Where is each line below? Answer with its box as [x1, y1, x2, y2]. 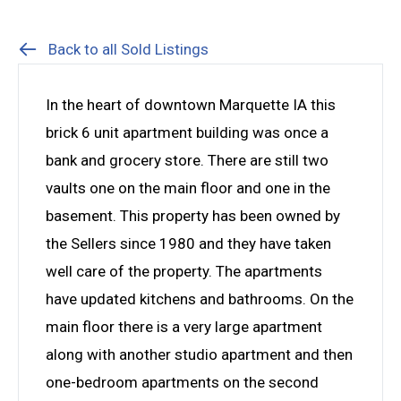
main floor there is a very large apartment [46, 317, 322, 336]
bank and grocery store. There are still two [46, 150, 328, 169]
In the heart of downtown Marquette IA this [46, 95, 336, 114]
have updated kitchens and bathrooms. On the [46, 289, 354, 308]
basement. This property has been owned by [46, 206, 340, 225]
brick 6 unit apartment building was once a [46, 123, 328, 141]
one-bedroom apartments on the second [46, 372, 319, 391]
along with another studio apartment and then [46, 345, 353, 363]
